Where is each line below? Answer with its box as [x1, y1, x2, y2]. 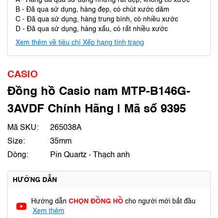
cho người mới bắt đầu [125, 198, 196, 205]
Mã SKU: [7, 124, 38, 132]
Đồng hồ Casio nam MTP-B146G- [7, 86, 190, 98]
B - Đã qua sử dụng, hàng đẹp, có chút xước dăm [16, 6, 169, 13]
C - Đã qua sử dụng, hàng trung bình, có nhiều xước [16, 16, 178, 23]
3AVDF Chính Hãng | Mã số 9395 [7, 104, 186, 115]
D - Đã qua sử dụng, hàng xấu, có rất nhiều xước [16, 26, 168, 33]
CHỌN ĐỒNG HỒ [69, 198, 125, 205]
